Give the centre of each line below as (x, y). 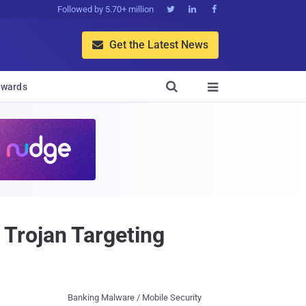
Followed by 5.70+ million (106, 9)
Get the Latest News (157, 44)
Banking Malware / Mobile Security (135, 297)
